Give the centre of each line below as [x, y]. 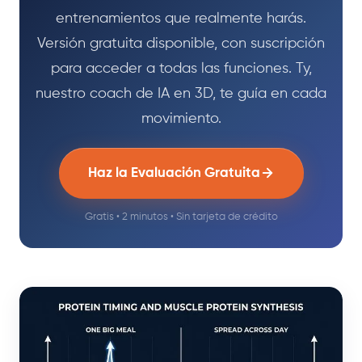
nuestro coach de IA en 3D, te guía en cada [181, 93]
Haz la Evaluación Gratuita [174, 173]
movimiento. [181, 118]
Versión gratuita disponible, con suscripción [181, 43]
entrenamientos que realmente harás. [181, 18]
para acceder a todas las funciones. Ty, [181, 68]
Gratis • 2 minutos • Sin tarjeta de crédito [181, 217]
